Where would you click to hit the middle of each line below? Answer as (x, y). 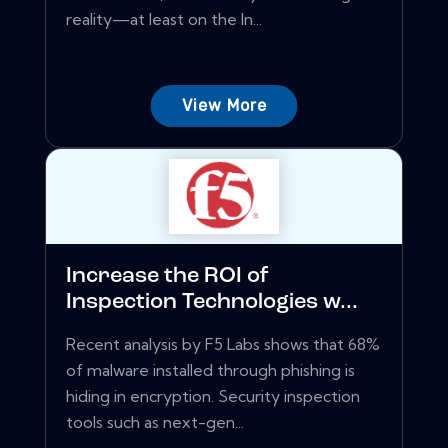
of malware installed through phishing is (210, 370)
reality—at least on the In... (164, 19)
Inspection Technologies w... (212, 303)
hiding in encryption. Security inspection (213, 396)
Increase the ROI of (167, 277)
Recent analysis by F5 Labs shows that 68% (223, 344)
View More (224, 106)
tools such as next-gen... (155, 422)
